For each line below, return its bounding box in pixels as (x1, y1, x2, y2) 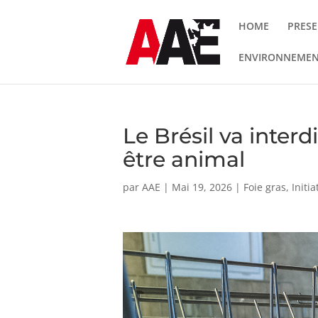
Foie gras (243, 180, 286, 194)
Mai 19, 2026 (171, 180, 232, 194)
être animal (122, 146, 245, 172)
